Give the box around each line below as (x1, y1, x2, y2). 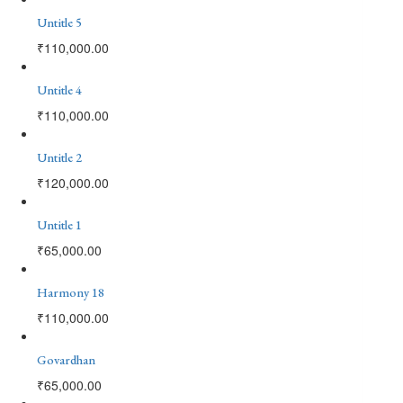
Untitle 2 (37, 148, 82, 166)
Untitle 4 (37, 81, 82, 98)
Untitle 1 (37, 216, 82, 233)
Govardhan (37, 351, 95, 368)
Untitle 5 (37, 13, 82, 31)
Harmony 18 (37, 283, 104, 300)
